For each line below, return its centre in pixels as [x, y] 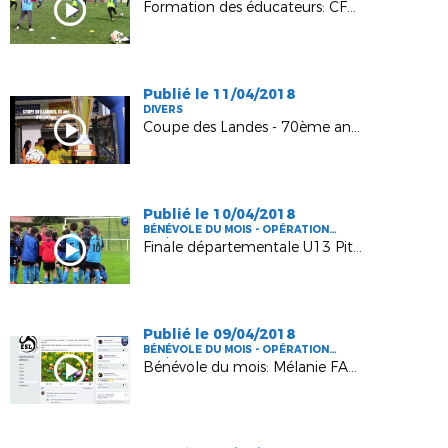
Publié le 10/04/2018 [219, 214]
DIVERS [163, 109]
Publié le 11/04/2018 [219, 94]
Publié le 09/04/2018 [219, 334]
